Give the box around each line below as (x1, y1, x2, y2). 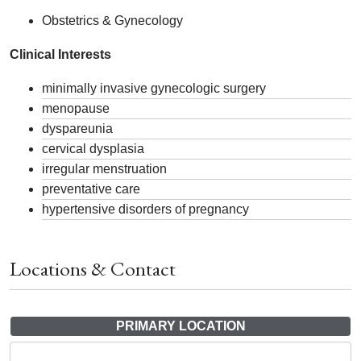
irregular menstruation (42, 162, 167, 176)
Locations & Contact (10, 255, 176, 282)
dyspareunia (42, 122, 113, 136)
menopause (42, 102, 110, 116)
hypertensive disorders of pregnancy (42, 202, 249, 217)
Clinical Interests (10, 48, 111, 62)
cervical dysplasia (42, 142, 144, 156)
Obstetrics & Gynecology (42, 14, 183, 28)
